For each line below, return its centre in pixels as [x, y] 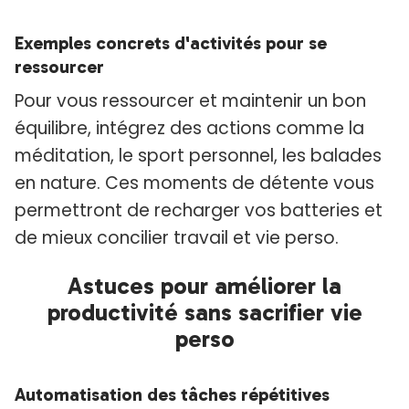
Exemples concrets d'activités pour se [171, 43]
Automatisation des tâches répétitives [172, 395]
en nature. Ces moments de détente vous [194, 184]
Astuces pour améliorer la [204, 287]
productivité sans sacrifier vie [204, 313]
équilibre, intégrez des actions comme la [189, 129]
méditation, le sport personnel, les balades [198, 156]
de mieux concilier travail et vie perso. [177, 238]
